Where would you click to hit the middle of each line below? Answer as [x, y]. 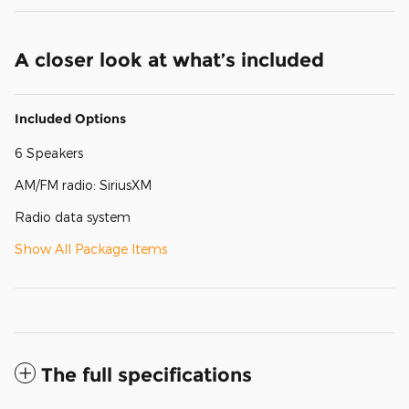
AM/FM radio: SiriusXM [83, 184]
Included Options [70, 118]
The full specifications [147, 374]
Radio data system [73, 216]
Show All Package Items [91, 248]
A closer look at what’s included [169, 59]
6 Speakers [49, 152]
